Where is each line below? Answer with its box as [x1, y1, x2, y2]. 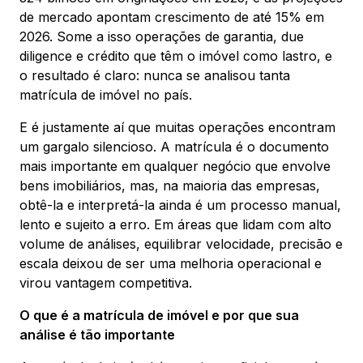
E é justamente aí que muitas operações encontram [19, 119, 335, 135]
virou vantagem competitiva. [19, 275, 192, 291]
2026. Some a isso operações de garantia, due [19, 28, 304, 45]
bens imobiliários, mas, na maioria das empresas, [19, 177, 320, 194]
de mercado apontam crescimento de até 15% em [19, 9, 324, 25]
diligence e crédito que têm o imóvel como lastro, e [19, 48, 332, 64]
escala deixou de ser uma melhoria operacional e [19, 255, 322, 271]
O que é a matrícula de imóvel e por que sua [19, 307, 299, 323]
